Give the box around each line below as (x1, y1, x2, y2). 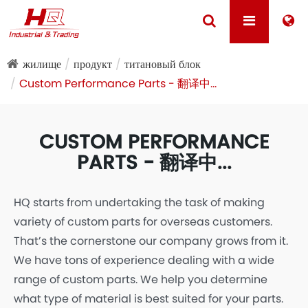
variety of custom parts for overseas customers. (14, 213, 272, 230)
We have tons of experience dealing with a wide (14, 252, 274, 268)
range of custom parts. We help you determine (14, 271, 267, 287)
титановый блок (124, 56, 201, 72)
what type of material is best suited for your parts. (14, 290, 283, 307)
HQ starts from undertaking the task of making (14, 194, 265, 210)
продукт (74, 56, 112, 72)
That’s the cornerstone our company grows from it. (14, 232, 288, 249)
